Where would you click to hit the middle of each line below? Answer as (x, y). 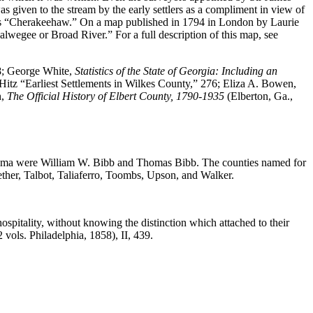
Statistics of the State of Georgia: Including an (176, 71)
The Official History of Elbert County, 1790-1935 (116, 96)
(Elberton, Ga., (259, 96)
